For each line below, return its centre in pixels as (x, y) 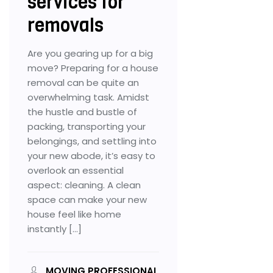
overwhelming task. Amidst (88, 97)
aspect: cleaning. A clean (84, 185)
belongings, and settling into (92, 141)
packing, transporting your (87, 126)
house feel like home (74, 214)
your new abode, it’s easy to (91, 155)
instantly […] (55, 229)
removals (66, 25)
